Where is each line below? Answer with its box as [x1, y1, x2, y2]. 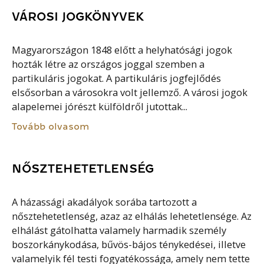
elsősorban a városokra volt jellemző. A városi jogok [12, 86, 248, 100]
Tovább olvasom [12, 121, 90, 132]
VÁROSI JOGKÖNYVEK [12, 11, 144, 23]
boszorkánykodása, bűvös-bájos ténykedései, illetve [12, 237, 246, 251]
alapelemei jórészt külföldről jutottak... [12, 100, 188, 114]
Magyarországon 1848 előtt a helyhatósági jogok [12, 44, 233, 57]
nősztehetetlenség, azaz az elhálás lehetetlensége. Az [12, 209, 252, 223]
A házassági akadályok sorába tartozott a [12, 195, 197, 209]
